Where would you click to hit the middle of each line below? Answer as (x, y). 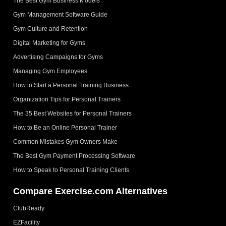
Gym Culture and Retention (51, 29)
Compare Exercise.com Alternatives (91, 191)
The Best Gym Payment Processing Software (74, 156)
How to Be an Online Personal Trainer (65, 127)
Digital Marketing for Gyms (49, 43)
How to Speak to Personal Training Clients (71, 170)
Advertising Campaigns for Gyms (58, 57)
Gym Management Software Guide (61, 14)
